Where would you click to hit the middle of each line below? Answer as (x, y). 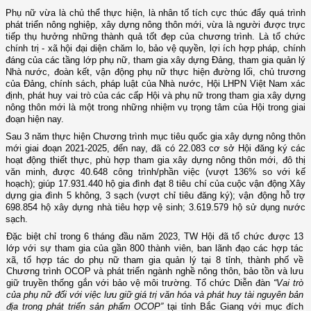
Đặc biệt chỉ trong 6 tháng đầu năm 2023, (95, 236)
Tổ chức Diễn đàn (235, 283)
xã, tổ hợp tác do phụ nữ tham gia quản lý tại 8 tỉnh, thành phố (150, 260)
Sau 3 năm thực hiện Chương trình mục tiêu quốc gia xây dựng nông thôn (155, 136)
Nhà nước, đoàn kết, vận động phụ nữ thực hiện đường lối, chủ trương (155, 72)
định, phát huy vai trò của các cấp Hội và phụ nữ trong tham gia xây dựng (155, 95)
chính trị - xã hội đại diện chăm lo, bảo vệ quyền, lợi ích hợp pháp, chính (155, 48)
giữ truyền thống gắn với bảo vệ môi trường (98, 283)
